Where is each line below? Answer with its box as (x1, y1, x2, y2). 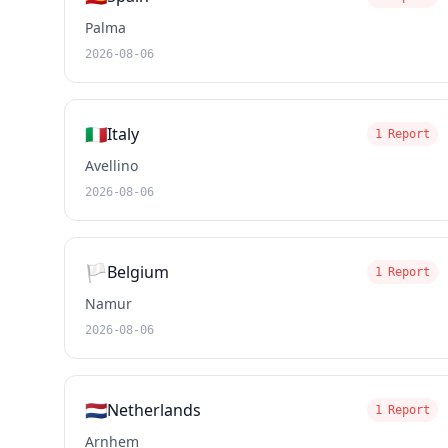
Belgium (107, 261, 169, 283)
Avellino (85, 156, 138, 175)
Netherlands (107, 399, 201, 421)
